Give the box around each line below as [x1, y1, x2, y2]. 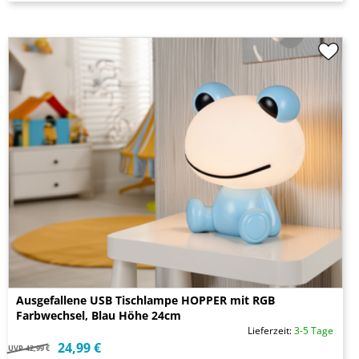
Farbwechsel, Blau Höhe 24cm [16, 308, 181, 324]
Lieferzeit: [248, 324, 294, 338]
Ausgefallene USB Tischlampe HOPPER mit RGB [16, 292, 275, 309]
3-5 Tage [294, 324, 333, 338]
